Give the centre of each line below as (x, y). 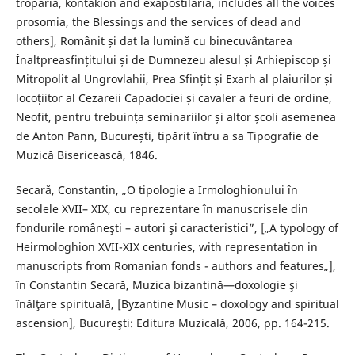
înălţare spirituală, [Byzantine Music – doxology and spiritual (177, 304)
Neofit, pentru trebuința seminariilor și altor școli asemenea (176, 117)
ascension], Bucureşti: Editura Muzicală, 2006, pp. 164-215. (172, 323)
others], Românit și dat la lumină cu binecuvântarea (154, 41)
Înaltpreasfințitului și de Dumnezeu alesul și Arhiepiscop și (173, 60)
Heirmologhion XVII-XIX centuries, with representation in (166, 247)
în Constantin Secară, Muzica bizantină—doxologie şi (157, 285)
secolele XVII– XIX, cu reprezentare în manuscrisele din (162, 209)
